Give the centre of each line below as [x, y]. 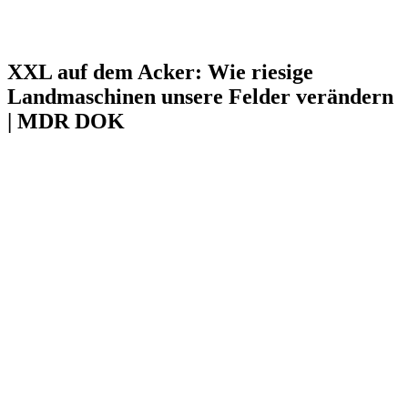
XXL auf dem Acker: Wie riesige [160, 71]
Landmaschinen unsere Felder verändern [200, 96]
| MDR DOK [66, 121]
